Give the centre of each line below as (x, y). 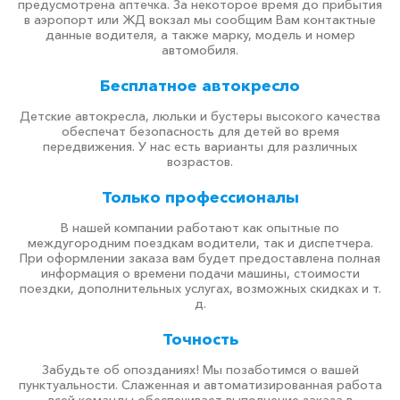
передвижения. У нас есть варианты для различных (200, 146)
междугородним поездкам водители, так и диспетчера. (200, 243)
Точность (200, 339)
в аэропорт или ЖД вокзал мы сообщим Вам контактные (200, 20)
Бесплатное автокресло (200, 86)
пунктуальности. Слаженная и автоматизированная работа (200, 385)
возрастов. (200, 162)
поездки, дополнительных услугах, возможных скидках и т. (200, 288)
